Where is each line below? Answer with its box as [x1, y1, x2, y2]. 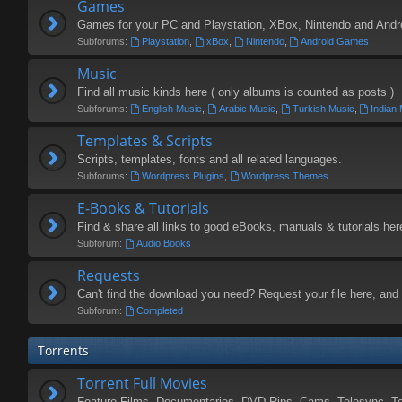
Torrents [38, 342, 89, 359]
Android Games [301, 36, 370, 47]
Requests [77, 266, 140, 285]
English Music [141, 103, 202, 114]
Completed [135, 305, 183, 316]
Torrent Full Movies [77, 373, 207, 393]
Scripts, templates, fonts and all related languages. [77, 153, 342, 166]
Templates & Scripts [77, 131, 213, 151]
